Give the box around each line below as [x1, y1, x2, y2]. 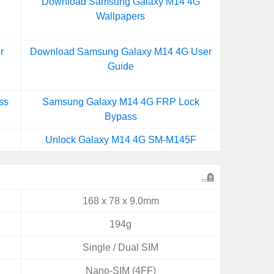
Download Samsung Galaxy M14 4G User [29, 46, 212, 57]
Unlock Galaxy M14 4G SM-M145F [45, 135, 196, 145]
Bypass [104, 111, 137, 122]
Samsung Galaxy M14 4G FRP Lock [42, 97, 199, 107]
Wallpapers [96, 11, 146, 21]
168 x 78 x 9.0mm [82, 196, 159, 206]
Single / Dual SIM [83, 242, 159, 253]
